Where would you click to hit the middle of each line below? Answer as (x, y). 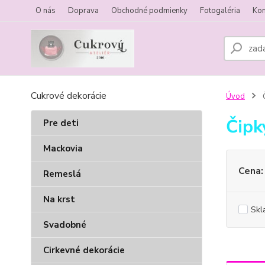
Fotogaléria (220, 11)
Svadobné (65, 225)
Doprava (83, 11)
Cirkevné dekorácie (84, 250)
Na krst (59, 199)
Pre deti (61, 123)
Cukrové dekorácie (69, 96)
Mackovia (63, 148)
